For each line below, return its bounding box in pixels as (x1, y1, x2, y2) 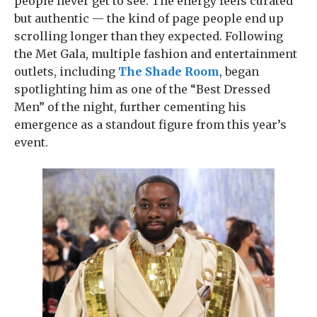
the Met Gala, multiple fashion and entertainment (14, 47, 297, 61)
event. (14, 135, 48, 149)
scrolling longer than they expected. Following (14, 29, 283, 43)
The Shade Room (118, 64, 219, 79)
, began (219, 64, 259, 79)
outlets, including (14, 64, 118, 79)
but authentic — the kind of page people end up (14, 11, 284, 25)
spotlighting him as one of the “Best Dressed (14, 82, 270, 96)
